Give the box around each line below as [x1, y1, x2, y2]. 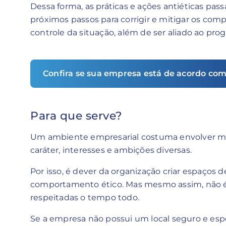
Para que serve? [30, 108, 123, 123]
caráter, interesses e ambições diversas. [30, 145, 194, 155]
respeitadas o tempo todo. [30, 192, 139, 202]
